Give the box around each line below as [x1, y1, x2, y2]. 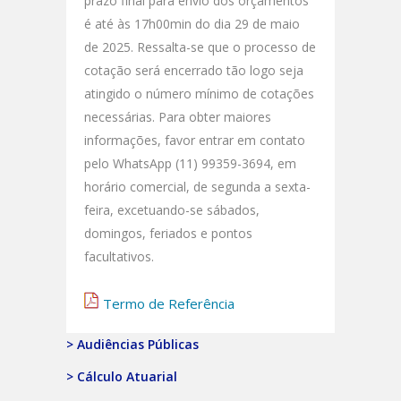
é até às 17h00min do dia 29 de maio [84, 14, 300, 32]
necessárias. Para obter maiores [84, 107, 271, 125]
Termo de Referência [103, 294, 235, 312]
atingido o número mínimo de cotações [84, 84, 314, 102]
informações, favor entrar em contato [84, 131, 305, 149]
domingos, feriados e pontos [84, 224, 252, 242]
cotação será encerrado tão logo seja [84, 61, 303, 79]
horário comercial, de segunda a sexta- [84, 177, 311, 195]
